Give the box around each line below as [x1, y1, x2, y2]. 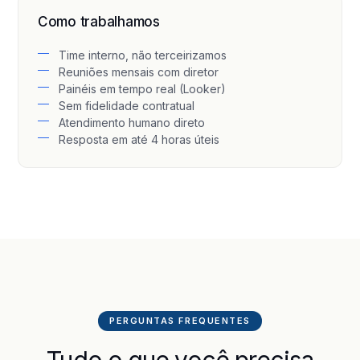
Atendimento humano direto [59, 116, 205, 129]
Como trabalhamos [38, 14, 160, 30]
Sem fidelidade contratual [59, 99, 194, 112]
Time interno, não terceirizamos [59, 48, 227, 62]
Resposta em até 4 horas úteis [59, 133, 219, 146]
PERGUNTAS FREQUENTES [109, 315, 251, 326]
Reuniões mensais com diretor [59, 65, 219, 79]
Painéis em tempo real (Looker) [59, 82, 226, 96]
